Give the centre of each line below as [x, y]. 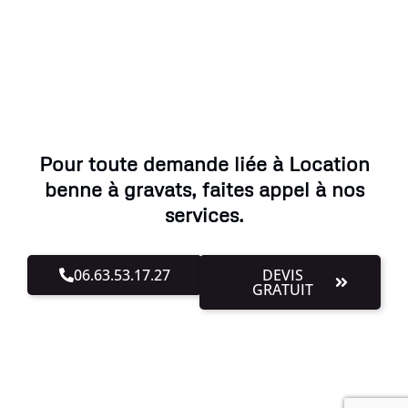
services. [204, 215]
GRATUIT [283, 290]
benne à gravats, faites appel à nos [204, 189]
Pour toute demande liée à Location [204, 164]
